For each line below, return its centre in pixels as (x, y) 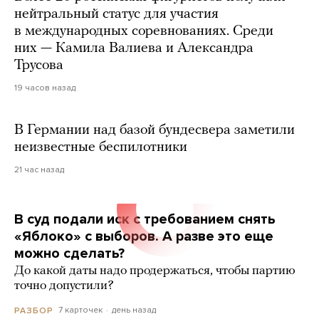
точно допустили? (64, 286)
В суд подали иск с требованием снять (145, 220)
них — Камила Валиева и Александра (134, 49)
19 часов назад (45, 88)
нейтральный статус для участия (116, 15)
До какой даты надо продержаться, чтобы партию (155, 271)
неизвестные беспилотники (101, 148)
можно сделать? (69, 254)
